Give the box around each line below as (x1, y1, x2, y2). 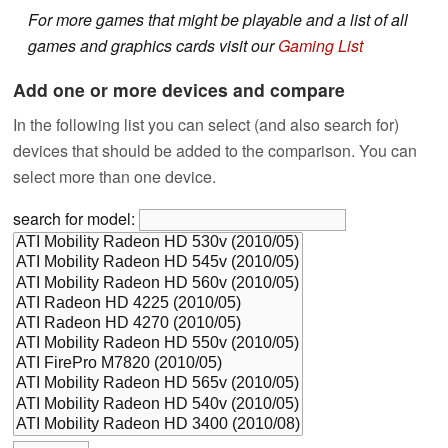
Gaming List (278, 34, 363, 58)
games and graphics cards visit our (28, 34, 278, 58)
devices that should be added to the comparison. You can (13, 139, 417, 163)
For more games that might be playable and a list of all (28, 8, 408, 32)
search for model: (13, 207, 139, 231)
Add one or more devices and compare (13, 77, 345, 103)
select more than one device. (13, 165, 216, 189)
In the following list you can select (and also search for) (13, 113, 399, 137)
